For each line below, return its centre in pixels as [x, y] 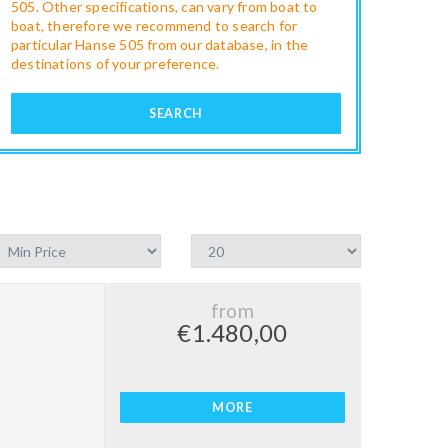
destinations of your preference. [115, 63]
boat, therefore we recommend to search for [154, 25]
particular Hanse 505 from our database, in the [160, 44]
